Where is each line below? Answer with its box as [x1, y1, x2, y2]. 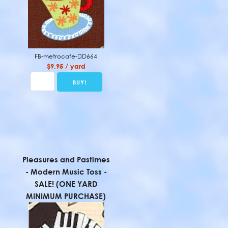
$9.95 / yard [46, 62, 85, 71]
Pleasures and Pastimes [22, 155, 110, 164]
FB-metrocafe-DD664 [35, 52, 98, 61]
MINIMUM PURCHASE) [26, 191, 106, 201]
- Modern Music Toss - [25, 167, 107, 176]
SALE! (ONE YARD [34, 179, 98, 188]
